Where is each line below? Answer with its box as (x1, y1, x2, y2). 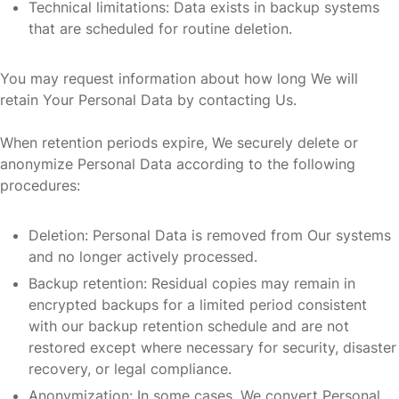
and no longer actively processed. (28, 248, 257, 266)
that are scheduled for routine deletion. (28, 20, 292, 38)
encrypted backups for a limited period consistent (28, 296, 367, 314)
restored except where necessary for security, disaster (28, 338, 396, 357)
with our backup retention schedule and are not (28, 317, 349, 336)
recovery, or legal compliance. (28, 360, 232, 379)
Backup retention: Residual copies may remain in (28, 274, 355, 293)
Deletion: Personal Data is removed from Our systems (28, 226, 391, 245)
